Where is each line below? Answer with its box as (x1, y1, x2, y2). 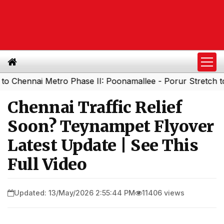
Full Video (7, 154, 86, 174)
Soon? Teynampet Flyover (7, 116, 214, 136)
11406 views (142, 188, 184, 197)
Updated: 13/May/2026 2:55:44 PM (14, 188, 135, 197)
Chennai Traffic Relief (7, 97, 181, 117)
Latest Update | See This (7, 135, 198, 155)
